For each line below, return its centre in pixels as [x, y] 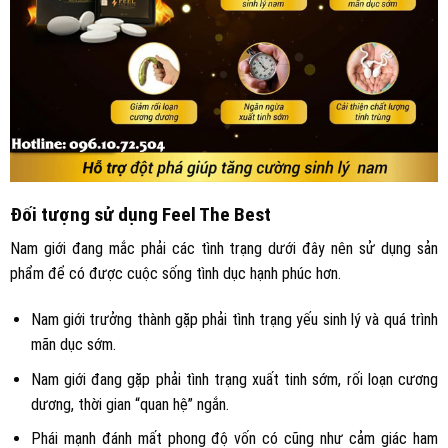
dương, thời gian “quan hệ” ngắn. [129, 404]
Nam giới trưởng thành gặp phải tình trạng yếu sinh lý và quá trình [234, 319]
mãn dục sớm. [73, 344]
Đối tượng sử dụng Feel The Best [140, 214]
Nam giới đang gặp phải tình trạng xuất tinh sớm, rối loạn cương [234, 379]
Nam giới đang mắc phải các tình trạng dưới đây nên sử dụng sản [224, 249]
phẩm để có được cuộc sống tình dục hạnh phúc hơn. [177, 274]
